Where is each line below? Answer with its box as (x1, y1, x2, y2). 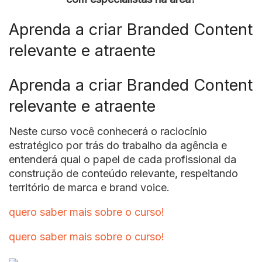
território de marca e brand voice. (9, 181, 170, 194)
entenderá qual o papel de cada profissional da (9, 153, 236, 166)
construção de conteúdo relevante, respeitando (9, 167, 238, 180)
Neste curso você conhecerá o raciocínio (9, 125, 207, 138)
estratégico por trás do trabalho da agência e (9, 139, 227, 152)
